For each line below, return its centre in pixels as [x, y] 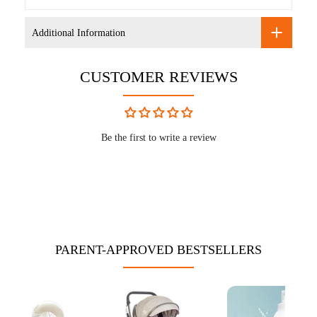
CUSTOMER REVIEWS [158, 77]
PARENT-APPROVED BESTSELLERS [158, 250]
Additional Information [79, 33]
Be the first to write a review [158, 138]
